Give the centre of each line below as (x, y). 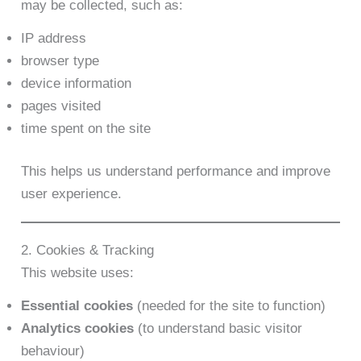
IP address (54, 38)
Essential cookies (77, 306)
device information (77, 83)
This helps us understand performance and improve (176, 172)
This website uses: (78, 273)
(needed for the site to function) (230, 306)
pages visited (61, 106)
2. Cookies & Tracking (88, 251)
